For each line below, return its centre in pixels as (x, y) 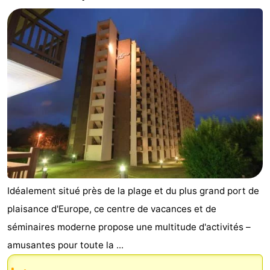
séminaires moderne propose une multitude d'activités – (129, 227)
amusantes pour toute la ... (65, 245)
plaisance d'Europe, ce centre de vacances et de (112, 209)
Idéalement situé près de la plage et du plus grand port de (133, 190)
